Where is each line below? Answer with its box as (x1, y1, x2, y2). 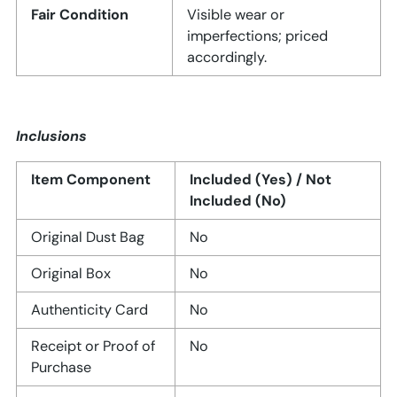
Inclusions (16, 127, 87, 146)
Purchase (31, 358, 91, 378)
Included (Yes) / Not (190, 170, 331, 190)
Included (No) (190, 191, 286, 211)
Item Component (31, 170, 151, 190)
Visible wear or (187, 5, 284, 25)
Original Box (31, 264, 111, 284)
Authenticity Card (31, 300, 148, 320)
